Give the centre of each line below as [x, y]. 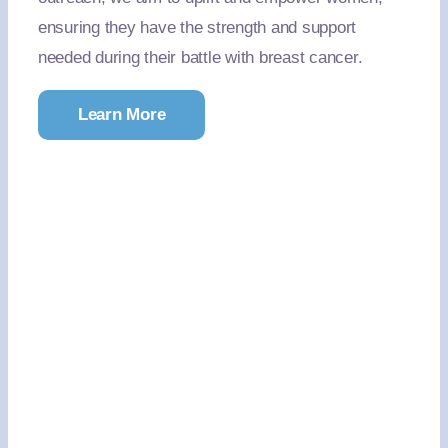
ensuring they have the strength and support [197, 27]
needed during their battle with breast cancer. [200, 57]
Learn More [121, 114]
